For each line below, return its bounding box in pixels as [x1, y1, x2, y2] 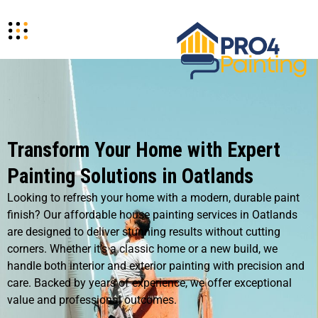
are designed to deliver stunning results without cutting [7, 225, 280, 238]
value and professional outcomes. [7, 293, 177, 307]
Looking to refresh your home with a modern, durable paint [7, 191, 300, 204]
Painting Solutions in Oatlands [7, 164, 253, 188]
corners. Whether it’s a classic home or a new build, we [7, 242, 278, 256]
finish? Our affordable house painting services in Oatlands [7, 208, 297, 221]
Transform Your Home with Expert [7, 138, 280, 162]
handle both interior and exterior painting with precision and [7, 259, 305, 273]
